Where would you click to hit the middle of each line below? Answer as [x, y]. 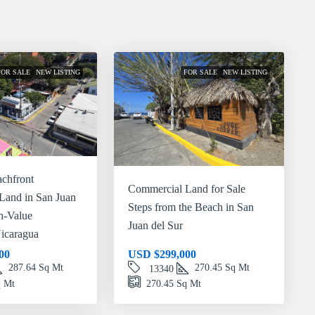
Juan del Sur [156, 225]
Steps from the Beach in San [191, 207]
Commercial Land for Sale [187, 188]
